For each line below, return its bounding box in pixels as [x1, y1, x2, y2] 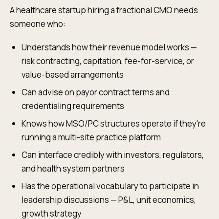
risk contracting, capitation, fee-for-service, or [22, 55, 194, 66]
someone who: [10, 18, 66, 29]
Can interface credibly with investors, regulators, [22, 149, 204, 160]
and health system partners [22, 163, 125, 174]
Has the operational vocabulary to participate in [22, 180, 199, 192]
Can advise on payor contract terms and [22, 87, 170, 98]
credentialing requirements [22, 100, 124, 111]
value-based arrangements [22, 69, 124, 80]
